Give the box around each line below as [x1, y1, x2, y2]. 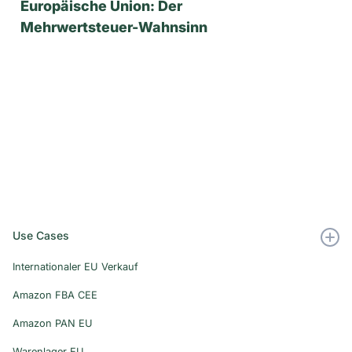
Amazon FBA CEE [13, 288, 97, 301]
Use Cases [13, 228, 69, 242]
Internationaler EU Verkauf [13, 260, 138, 273]
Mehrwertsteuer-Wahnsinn [20, 18, 207, 35]
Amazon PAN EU [13, 317, 93, 329]
